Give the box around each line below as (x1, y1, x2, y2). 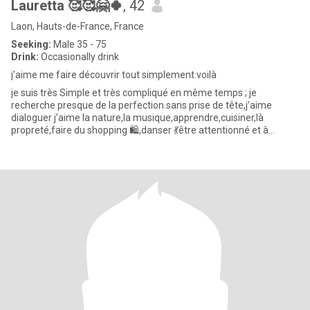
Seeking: (11, 39, 51, 50)
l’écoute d (11, 137, 53, 148)
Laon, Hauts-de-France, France (11, 21, 144, 32)
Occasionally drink (39, 51, 119, 62)
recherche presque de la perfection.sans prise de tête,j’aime (11, 100, 272, 111)
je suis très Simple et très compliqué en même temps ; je (11, 87, 257, 98)
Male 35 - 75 (51, 39, 107, 50)
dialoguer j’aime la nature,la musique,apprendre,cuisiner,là (11, 112, 264, 123)
